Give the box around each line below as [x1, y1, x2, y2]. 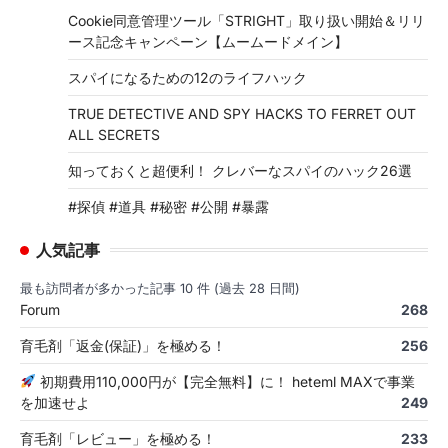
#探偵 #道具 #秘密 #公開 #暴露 [68, 197, 269, 215]
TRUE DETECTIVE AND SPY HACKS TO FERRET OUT [68, 104, 416, 122]
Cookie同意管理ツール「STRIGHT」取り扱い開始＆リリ [68, 11, 425, 29]
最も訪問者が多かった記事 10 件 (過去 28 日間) [20, 280, 300, 296]
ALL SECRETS [68, 125, 160, 143]
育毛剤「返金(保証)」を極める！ [20, 336, 226, 354]
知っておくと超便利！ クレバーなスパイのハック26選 [68, 161, 412, 179]
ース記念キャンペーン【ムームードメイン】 [68, 32, 348, 50]
